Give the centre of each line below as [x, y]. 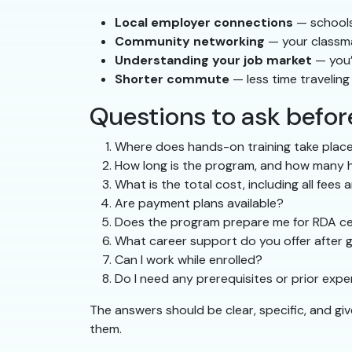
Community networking [190, 42]
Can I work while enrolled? [189, 260]
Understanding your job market [213, 60]
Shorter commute [172, 79]
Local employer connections [204, 23]
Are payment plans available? [199, 203]
